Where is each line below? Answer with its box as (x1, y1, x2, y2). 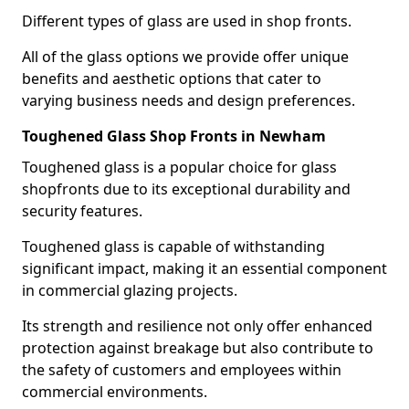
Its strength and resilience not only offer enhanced (22, 316, 372, 336)
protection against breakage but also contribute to (22, 338, 373, 358)
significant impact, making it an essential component (22, 258, 387, 278)
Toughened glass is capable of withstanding (22, 236, 325, 257)
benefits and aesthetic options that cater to (22, 68, 321, 89)
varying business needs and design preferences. (22, 90, 355, 110)
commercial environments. (22, 382, 207, 402)
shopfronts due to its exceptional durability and (22, 179, 351, 199)
